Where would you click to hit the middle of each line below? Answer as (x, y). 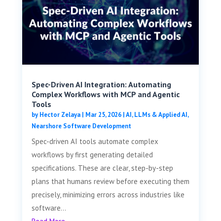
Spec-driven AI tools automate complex (95, 142)
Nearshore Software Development (81, 126)
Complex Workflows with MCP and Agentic (105, 94)
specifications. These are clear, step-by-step (102, 168)
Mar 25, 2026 (103, 115)
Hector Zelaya (60, 115)
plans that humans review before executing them (110, 182)
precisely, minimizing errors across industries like (108, 195)
